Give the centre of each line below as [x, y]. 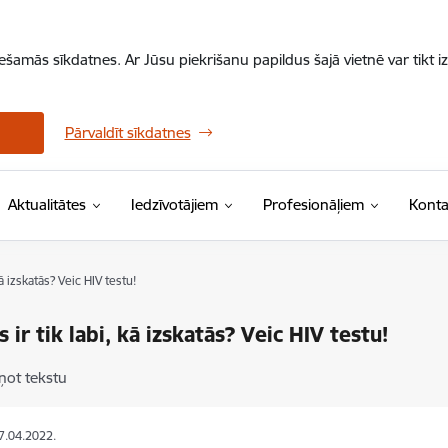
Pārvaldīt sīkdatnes [127, 132]
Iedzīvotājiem [174, 204]
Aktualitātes [46, 204]
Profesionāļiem [313, 204]
